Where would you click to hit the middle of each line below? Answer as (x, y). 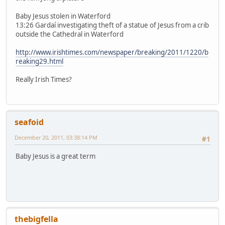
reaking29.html (39, 61)
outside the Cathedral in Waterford (70, 34)
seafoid (29, 122)
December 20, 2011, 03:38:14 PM (56, 138)
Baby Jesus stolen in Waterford (63, 16)
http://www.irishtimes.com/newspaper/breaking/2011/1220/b (112, 52)
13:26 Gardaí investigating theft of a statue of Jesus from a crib (112, 25)
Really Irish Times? (44, 79)
